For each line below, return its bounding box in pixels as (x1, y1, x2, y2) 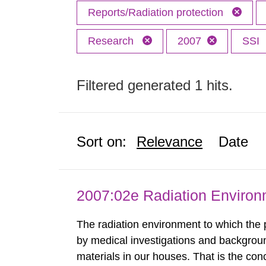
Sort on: (77, 134, 127, 150)
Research (88, 35, 137, 47)
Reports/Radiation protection (88, 7, 227, 18)
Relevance (137, 134, 203, 150)
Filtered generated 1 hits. (77, 77, 233, 93)
